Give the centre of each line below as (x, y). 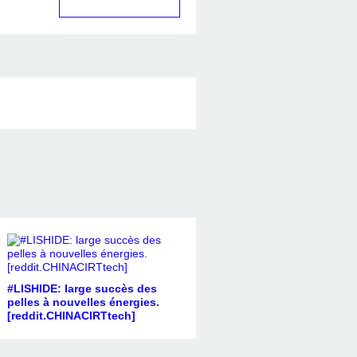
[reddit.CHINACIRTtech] (71, 315)
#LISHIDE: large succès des (82, 288)
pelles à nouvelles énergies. (83, 302)
